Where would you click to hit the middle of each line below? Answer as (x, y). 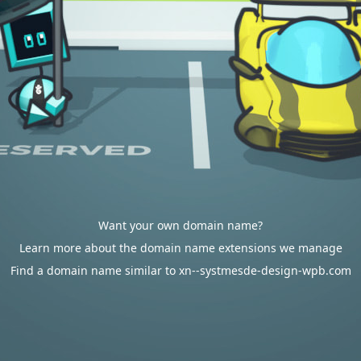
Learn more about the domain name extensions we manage (180, 248)
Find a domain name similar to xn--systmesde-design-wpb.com (180, 270)
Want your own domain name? (180, 225)
